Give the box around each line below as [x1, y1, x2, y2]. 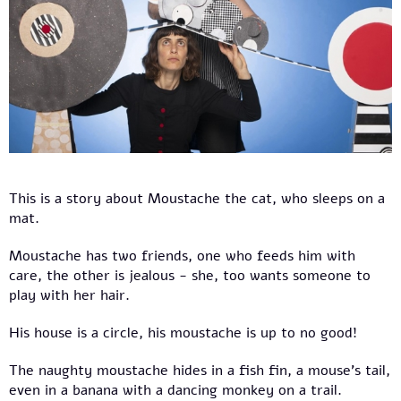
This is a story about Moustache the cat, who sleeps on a [9, 189, 385, 209]
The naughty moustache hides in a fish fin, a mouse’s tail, [9, 361, 390, 381]
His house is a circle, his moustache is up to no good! [9, 323, 357, 344]
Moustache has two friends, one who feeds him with [9, 246, 355, 267]
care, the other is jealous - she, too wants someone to [9, 266, 371, 286]
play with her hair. [9, 286, 130, 306]
